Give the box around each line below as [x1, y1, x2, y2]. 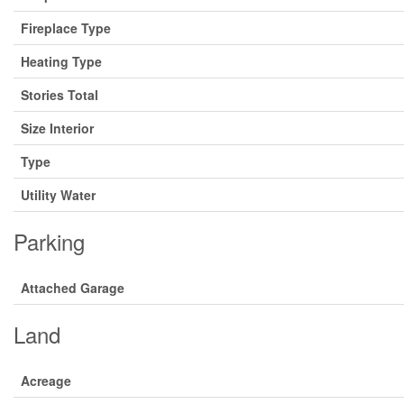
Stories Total [21, 86, 98, 104]
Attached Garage [21, 279, 124, 297]
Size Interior [21, 119, 94, 137]
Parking [14, 225, 85, 257]
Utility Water [21, 186, 96, 204]
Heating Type [21, 52, 102, 70]
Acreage [21, 372, 71, 390]
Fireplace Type [21, 19, 111, 37]
